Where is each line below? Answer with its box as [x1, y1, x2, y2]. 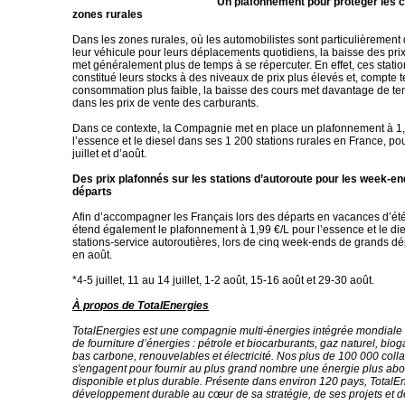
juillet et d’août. [72, 147, 146, 160]
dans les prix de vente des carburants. [72, 97, 259, 109]
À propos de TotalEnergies [72, 299, 209, 312]
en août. [72, 249, 112, 261]
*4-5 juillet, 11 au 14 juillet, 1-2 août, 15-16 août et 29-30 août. [72, 274, 374, 287]
